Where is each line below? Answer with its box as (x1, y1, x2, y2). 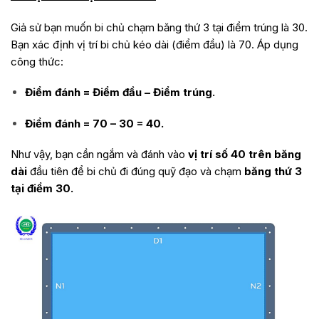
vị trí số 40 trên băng (185, 147, 301, 162)
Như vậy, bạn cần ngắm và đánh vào (11, 147, 185, 162)
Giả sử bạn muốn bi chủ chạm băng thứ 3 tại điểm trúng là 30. (11, 20, 308, 34)
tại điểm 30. (11, 182, 73, 196)
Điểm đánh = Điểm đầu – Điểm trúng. (24, 85, 215, 100)
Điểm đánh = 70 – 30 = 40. (24, 116, 164, 130)
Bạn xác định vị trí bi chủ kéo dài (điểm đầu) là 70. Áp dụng (11, 37, 298, 51)
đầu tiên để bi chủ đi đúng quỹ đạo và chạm (27, 164, 241, 179)
